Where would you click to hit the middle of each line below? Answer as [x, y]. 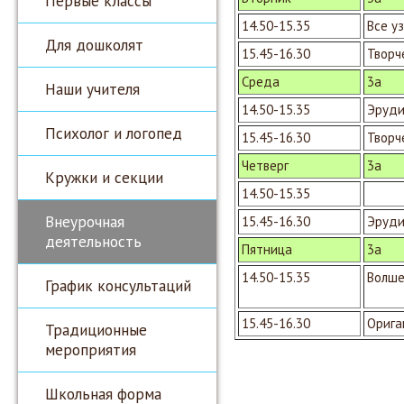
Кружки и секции [104, 177]
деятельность [93, 241]
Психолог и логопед [114, 133]
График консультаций [118, 285]
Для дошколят [94, 45]
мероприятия [91, 349]
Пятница [267, 249]
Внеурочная [85, 221]
